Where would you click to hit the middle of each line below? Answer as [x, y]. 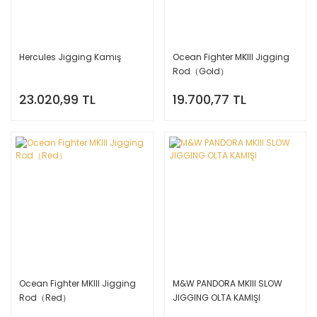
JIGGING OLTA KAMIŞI [216, 297]
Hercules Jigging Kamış [70, 57]
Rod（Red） [45, 297]
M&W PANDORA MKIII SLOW [227, 283]
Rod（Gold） [200, 71]
